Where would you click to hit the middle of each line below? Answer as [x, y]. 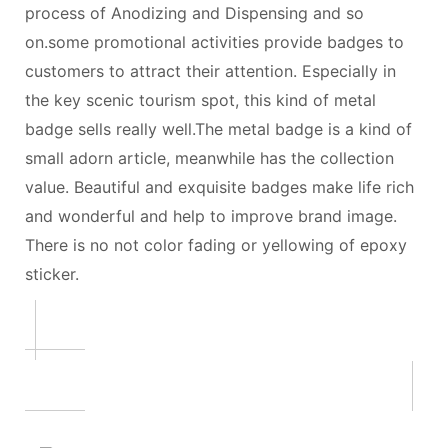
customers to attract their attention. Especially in [210, 71]
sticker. [52, 274]
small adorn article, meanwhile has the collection [209, 158]
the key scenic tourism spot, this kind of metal [200, 100]
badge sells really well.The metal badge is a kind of [218, 129]
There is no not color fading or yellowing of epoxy [216, 245]
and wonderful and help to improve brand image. [211, 216]
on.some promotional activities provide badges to [214, 42]
